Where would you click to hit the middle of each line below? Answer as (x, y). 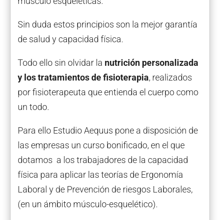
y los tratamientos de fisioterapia (83, 78)
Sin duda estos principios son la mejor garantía (107, 25)
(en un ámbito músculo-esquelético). (87, 204)
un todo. (33, 107)
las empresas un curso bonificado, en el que (101, 145)
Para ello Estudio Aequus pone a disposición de (108, 131)
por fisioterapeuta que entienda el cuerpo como (108, 92)
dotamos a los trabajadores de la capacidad (103, 160)
